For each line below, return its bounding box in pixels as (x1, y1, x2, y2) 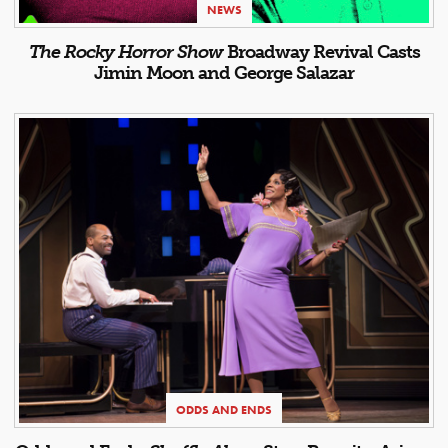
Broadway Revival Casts (222, 40, 420, 63)
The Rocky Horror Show (28, 40, 223, 63)
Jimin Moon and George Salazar (94, 61, 354, 84)
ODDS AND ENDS (176, 402, 272, 419)
